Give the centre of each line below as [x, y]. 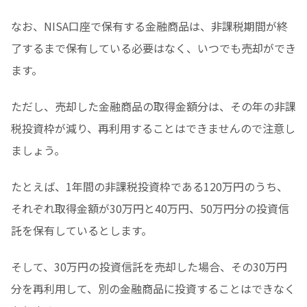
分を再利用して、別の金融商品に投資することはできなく [153, 288]
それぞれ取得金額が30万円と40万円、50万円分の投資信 [150, 208]
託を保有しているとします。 [82, 230]
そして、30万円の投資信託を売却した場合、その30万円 [149, 266]
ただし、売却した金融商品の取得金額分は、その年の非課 [153, 107]
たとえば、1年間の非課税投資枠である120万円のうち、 [149, 186]
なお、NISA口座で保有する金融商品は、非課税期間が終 [149, 26]
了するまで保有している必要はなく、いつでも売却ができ [153, 48]
